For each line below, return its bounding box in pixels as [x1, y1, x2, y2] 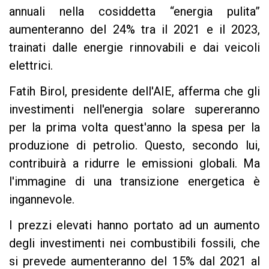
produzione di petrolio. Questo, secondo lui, [9, 138, 260, 153]
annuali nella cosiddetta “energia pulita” [9, 4, 260, 19]
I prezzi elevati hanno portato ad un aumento [9, 218, 260, 233]
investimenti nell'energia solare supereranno [9, 102, 260, 117]
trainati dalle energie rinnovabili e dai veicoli [9, 40, 260, 55]
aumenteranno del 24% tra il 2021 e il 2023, [9, 22, 260, 37]
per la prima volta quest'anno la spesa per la [9, 120, 260, 135]
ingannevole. [9, 192, 74, 207]
